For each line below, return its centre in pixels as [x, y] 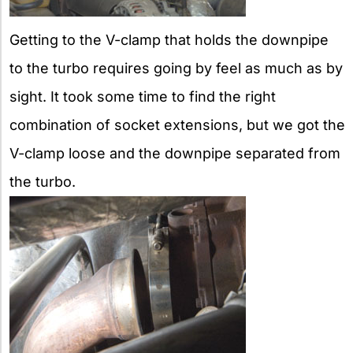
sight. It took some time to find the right [143, 96]
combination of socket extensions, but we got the [177, 124]
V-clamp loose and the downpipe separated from [175, 153]
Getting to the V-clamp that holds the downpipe [169, 39]
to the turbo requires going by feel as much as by [176, 68]
